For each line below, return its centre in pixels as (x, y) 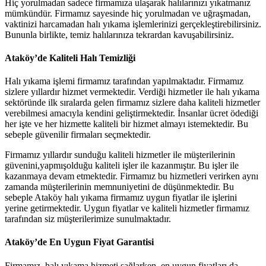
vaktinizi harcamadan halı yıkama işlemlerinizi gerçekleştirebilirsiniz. (133, 24)
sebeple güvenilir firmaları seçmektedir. (78, 135)
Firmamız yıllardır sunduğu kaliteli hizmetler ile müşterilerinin (120, 155)
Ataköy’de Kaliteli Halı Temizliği (70, 58)
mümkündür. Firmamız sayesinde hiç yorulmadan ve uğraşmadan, (128, 13)
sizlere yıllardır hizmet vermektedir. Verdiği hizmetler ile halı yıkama (132, 92)
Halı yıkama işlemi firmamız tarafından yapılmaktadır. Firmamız (124, 81)
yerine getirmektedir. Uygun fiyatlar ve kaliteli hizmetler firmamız (127, 208)
